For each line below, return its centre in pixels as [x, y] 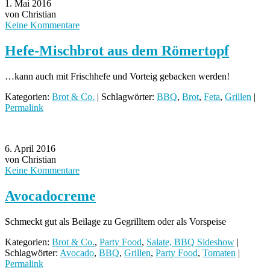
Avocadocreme [50, 196]
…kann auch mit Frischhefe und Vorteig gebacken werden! [117, 76]
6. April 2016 [30, 148]
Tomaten [219, 253]
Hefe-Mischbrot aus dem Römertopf [117, 50]
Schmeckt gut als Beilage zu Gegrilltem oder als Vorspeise [115, 221]
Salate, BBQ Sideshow [190, 242]
